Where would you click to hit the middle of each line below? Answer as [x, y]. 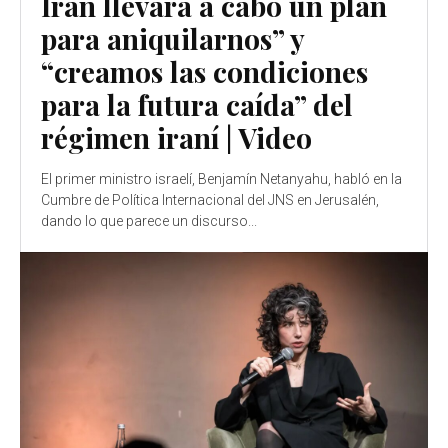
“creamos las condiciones [204, 71]
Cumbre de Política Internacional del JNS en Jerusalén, [210, 199]
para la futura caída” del [197, 104]
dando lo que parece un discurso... [149, 220]
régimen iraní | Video [176, 137]
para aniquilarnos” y [173, 38]
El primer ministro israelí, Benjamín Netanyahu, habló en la [221, 178]
